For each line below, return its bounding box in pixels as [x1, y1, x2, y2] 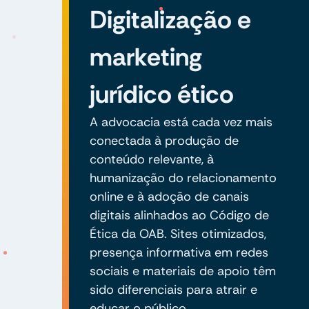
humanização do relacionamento [89, 169, 277, 186]
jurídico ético [89, 77, 234, 110]
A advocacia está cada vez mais [89, 113, 272, 130]
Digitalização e [89, 3, 251, 36]
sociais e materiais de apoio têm [89, 262, 276, 279]
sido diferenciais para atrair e [89, 281, 257, 298]
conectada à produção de [89, 132, 239, 149]
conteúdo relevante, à [89, 150, 214, 168]
